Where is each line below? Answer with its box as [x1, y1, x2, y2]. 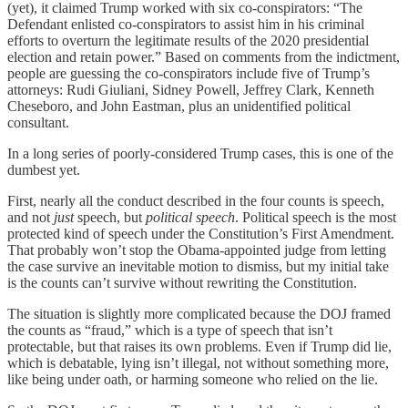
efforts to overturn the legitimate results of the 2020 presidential [7, 32, 369, 48]
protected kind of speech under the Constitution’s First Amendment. [7, 225, 394, 241]
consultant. [7, 114, 69, 130]
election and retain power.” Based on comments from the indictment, [7, 48, 400, 65]
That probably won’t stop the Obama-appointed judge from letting [7, 241, 386, 258]
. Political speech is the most [235, 209, 396, 225]
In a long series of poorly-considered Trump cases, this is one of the [7, 145, 393, 161]
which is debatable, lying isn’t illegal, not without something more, [7, 354, 389, 371]
